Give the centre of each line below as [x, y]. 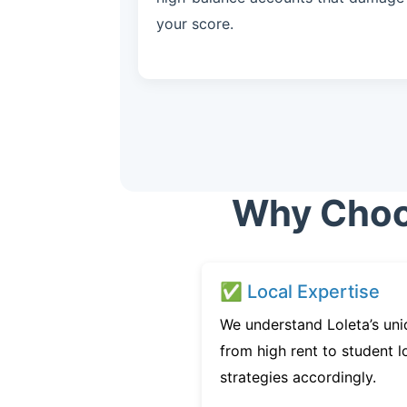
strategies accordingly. [298, 377]
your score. [195, 24]
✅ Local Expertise [300, 292]
